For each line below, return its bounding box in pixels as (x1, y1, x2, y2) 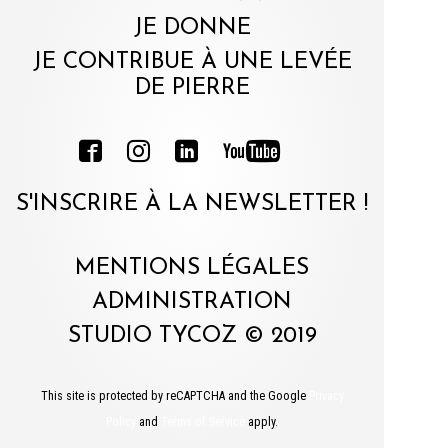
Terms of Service (161, 415, 245, 430)
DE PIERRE (134, 77, 250, 101)
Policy (106, 415, 136, 430)
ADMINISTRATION (92, 291, 292, 315)
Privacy (308, 389, 344, 404)
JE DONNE (133, 17, 251, 41)
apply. (245, 415, 278, 430)
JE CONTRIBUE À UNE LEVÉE (32, 51, 352, 75)
